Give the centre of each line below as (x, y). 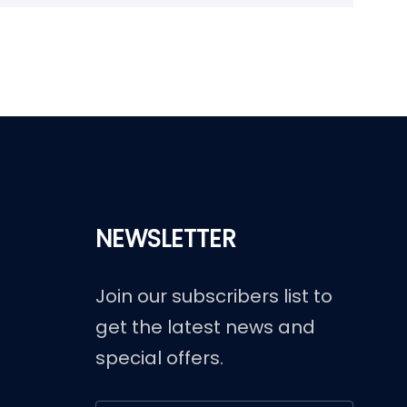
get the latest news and (205, 327)
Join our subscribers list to (214, 296)
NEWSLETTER (166, 239)
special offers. (159, 358)
